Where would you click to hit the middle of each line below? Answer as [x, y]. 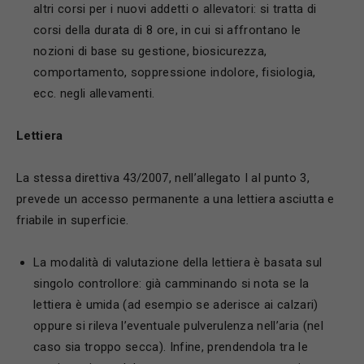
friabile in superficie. [73, 220]
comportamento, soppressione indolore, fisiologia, [175, 72]
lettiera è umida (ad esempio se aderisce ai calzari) [176, 305]
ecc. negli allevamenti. [94, 93]
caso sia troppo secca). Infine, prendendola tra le [171, 347]
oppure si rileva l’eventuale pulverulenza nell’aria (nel [178, 326]
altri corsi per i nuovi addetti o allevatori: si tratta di [175, 9]
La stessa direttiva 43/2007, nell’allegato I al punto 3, [163, 178]
